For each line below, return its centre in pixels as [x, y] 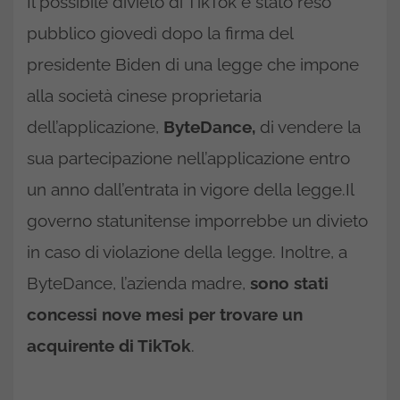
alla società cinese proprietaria [144, 95]
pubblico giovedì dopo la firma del [160, 33]
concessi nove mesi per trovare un [165, 314]
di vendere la [308, 126]
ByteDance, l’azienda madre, [138, 283]
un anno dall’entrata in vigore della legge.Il [190, 189]
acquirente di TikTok [109, 345]
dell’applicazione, [95, 126]
